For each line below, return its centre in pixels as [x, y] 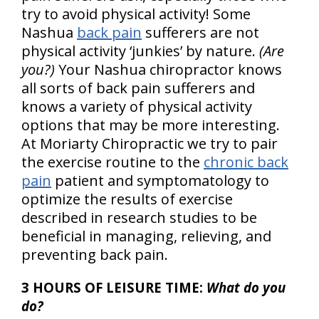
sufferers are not [200, 33]
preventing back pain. [95, 255]
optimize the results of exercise [127, 199]
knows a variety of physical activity [137, 107]
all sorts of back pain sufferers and [138, 88]
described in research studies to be [139, 218]
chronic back [246, 162]
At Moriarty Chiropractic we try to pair [150, 144]
